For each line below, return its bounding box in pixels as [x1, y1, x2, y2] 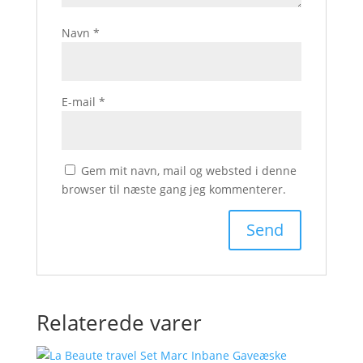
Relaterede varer [36, 308, 202, 337]
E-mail [61, 94, 99, 109]
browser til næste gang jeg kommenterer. [61, 181, 286, 197]
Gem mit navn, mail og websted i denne [80, 163, 297, 178]
